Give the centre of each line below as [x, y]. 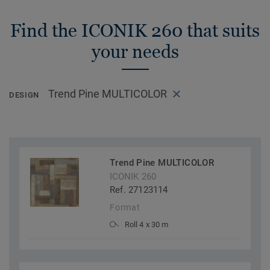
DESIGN [24, 95]
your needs [135, 52]
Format [125, 208]
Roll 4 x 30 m [146, 225]
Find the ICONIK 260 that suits [135, 30]
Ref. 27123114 [139, 190]
